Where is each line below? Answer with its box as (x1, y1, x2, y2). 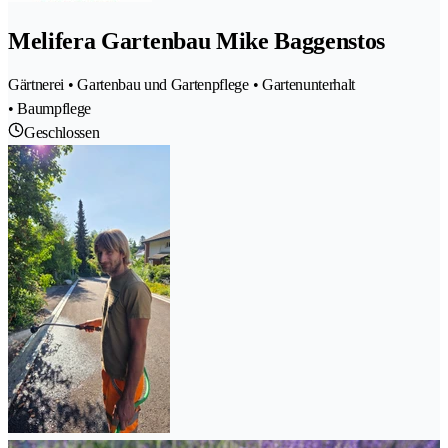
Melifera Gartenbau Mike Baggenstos (8, 27, 386, 54)
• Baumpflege (8, 99, 92, 117)
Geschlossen (24, 123, 100, 141)
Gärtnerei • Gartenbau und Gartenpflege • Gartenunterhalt (8, 75, 356, 93)
